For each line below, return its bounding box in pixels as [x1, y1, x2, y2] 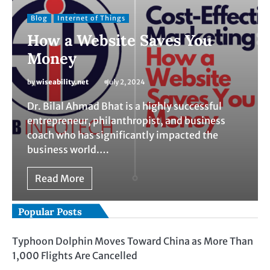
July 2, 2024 [107, 78, 145, 87]
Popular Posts [18, 206, 82, 218]
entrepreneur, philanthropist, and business [27, 115, 225, 127]
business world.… [27, 143, 109, 156]
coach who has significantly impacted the [27, 129, 218, 142]
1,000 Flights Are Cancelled [12, 250, 137, 262]
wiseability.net [36, 78, 89, 87]
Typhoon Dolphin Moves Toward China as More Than [12, 235, 253, 248]
